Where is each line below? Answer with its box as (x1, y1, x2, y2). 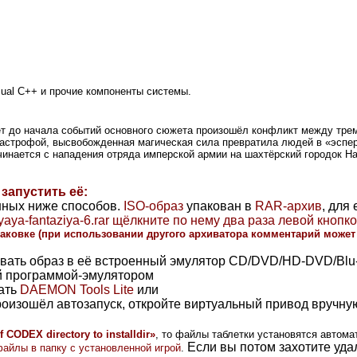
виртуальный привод (184, 296, 308, 311)
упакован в (183, 198, 255, 213)
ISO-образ (124, 198, 183, 213)
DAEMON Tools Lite (20, 282, 134, 296)
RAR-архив (255, 198, 322, 213)
